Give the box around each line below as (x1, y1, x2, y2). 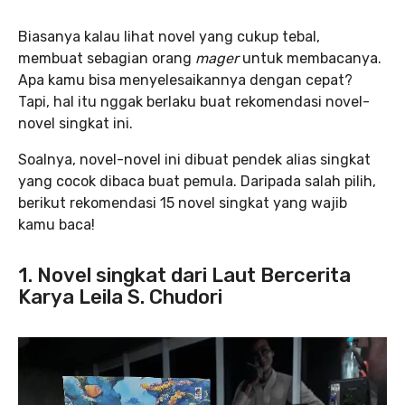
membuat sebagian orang (18, 49, 195, 67)
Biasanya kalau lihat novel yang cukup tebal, (18, 27, 320, 45)
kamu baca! (18, 215, 95, 233)
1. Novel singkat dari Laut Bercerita (18, 262, 351, 287)
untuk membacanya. (242, 49, 381, 67)
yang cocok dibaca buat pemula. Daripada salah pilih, (18, 172, 376, 190)
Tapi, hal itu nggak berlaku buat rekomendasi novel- (18, 92, 370, 110)
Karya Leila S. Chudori (18, 284, 222, 309)
